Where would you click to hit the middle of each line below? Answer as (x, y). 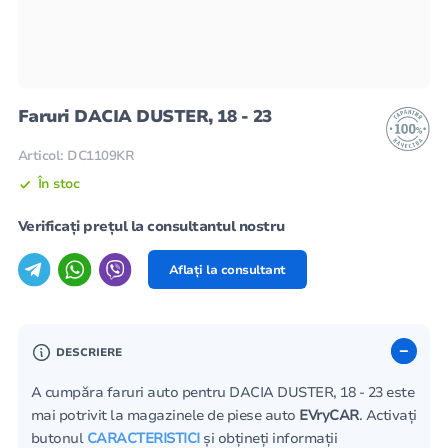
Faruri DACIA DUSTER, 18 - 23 (144, 117)
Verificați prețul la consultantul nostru (151, 226)
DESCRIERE (89, 352)
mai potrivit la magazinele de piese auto (165, 415)
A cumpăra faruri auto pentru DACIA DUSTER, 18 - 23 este (222, 392)
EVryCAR (329, 415)
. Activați (387, 415)
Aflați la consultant (227, 269)
